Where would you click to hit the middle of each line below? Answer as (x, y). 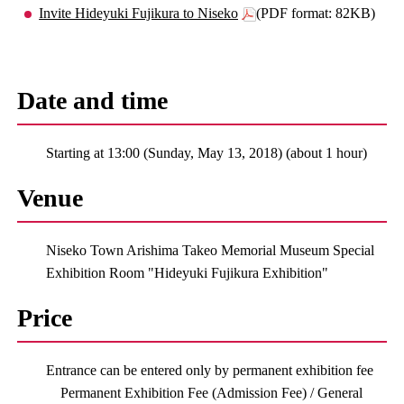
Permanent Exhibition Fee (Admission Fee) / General (211, 392)
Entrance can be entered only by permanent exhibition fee (209, 370)
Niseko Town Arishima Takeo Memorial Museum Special (210, 250)
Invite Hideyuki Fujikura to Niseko (139, 13)
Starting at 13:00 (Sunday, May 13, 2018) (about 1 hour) (206, 152)
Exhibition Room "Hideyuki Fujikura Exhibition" (187, 272)
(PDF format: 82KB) (316, 13)
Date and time (93, 100)
